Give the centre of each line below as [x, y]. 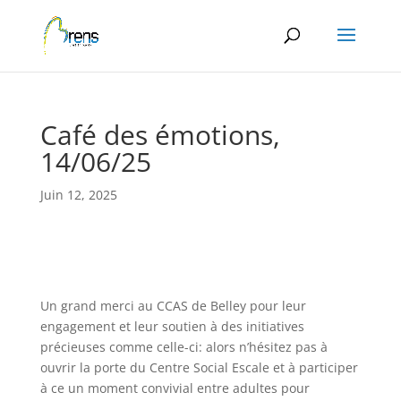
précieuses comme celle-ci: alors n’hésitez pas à [183, 347]
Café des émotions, [160, 135]
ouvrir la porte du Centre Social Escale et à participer [199, 367]
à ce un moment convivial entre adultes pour [175, 388]
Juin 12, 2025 [78, 195]
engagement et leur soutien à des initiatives [172, 326]
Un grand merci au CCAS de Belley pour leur [173, 306]
